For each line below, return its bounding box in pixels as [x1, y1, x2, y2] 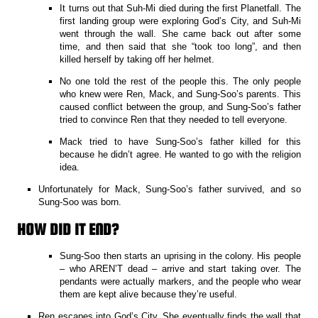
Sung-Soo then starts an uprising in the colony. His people [60, 250, 301, 261]
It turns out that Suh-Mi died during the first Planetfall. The [60, 2, 301, 13]
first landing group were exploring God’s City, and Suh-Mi [60, 15, 301, 26]
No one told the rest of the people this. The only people [60, 75, 301, 87]
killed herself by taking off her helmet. [60, 53, 215, 65]
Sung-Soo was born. [38, 196, 122, 207]
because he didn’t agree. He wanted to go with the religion [60, 148, 301, 160]
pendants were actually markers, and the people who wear [60, 275, 301, 287]
